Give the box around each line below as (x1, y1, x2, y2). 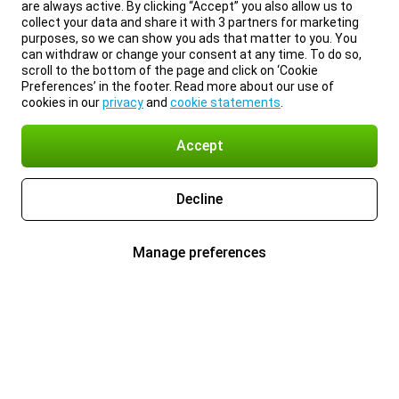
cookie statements (170, 95, 281, 110)
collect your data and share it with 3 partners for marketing (21, 15, 359, 29)
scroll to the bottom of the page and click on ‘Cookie (21, 63, 318, 77)
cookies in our (21, 95, 102, 110)
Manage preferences (133, 244, 266, 261)
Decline (176, 191, 223, 208)
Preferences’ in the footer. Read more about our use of (21, 79, 334, 94)
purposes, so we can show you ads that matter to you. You (21, 31, 357, 45)
